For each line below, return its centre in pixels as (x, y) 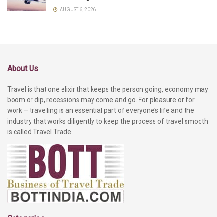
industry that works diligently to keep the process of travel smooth (108, 121)
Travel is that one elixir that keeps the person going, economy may (108, 89)
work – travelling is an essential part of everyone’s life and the (101, 111)
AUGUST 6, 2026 (77, 10)
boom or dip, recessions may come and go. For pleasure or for (101, 100)
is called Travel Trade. (40, 132)
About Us (23, 69)
